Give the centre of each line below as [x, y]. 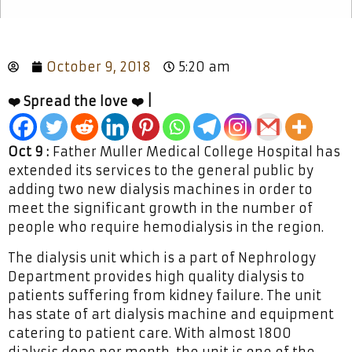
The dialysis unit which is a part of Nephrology [162, 257]
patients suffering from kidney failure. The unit [165, 295]
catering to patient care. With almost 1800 [150, 333]
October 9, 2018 [99, 66]
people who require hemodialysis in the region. [166, 227]
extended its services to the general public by [161, 170]
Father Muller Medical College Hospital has [194, 151]
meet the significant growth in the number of [160, 208]
